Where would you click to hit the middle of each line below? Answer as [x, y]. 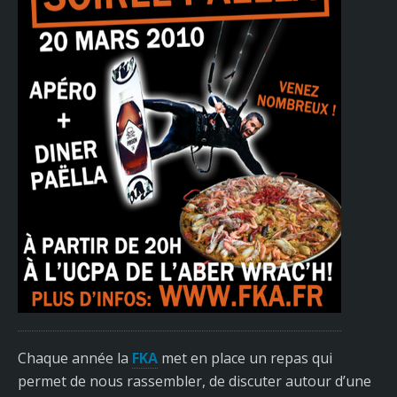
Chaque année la [75, 358]
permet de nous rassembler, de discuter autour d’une [195, 381]
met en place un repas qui [245, 358]
